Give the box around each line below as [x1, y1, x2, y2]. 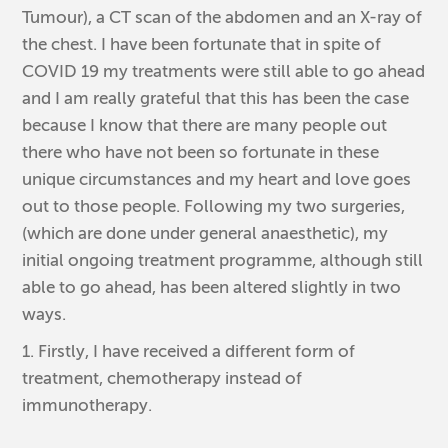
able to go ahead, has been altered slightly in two [22, 277, 402, 297]
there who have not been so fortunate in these [22, 142, 380, 162]
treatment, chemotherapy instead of [22, 368, 303, 388]
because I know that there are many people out [22, 115, 388, 135]
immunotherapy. [22, 395, 153, 415]
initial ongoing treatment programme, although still [22, 250, 424, 270]
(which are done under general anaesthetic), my [22, 223, 389, 243]
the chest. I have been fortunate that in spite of [22, 34, 382, 54]
